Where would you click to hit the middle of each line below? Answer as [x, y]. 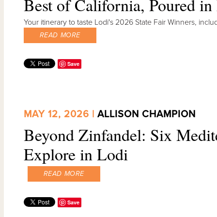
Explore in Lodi [76, 154]
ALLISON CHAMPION [146, 115]
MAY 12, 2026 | [60, 115]
